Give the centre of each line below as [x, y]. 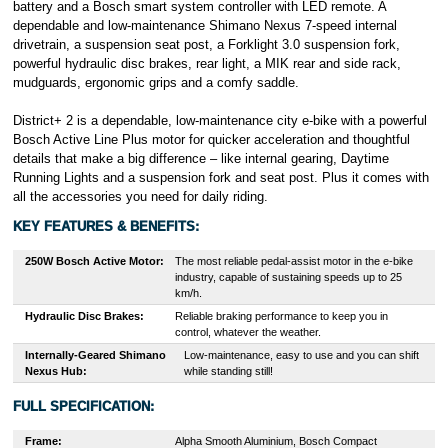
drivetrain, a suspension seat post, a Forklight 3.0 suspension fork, [206, 45]
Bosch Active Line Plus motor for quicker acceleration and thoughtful [211, 140]
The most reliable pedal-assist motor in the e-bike [293, 261]
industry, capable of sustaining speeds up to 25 [288, 277]
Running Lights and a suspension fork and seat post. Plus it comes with [220, 178]
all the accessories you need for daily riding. [140, 197]
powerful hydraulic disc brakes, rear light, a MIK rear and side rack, [206, 64]
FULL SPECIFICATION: [83, 407]
